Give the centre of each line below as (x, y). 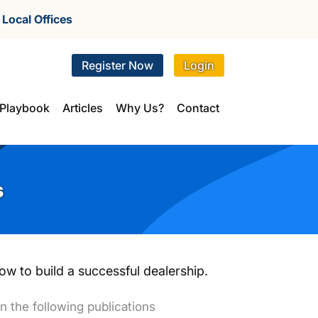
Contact (198, 108)
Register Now (117, 65)
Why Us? (140, 108)
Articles (83, 108)
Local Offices (37, 19)
